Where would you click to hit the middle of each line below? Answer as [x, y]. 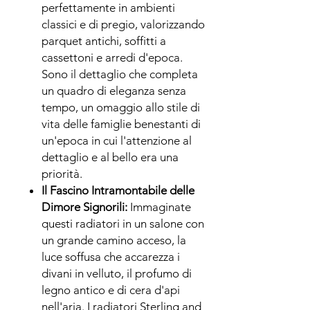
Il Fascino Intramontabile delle [118, 190]
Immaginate [161, 207]
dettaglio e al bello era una [110, 157]
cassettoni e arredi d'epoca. [112, 57]
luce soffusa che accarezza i [111, 256]
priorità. [62, 173]
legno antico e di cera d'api [111, 290]
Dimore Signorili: [84, 207]
